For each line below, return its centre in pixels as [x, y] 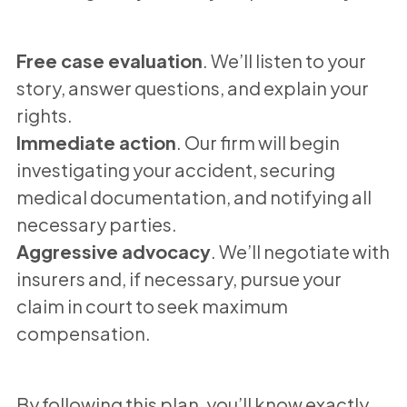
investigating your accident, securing [175, 169]
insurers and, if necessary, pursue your [179, 278]
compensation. [83, 333]
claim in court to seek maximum [152, 305]
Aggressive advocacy [113, 251]
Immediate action [96, 142]
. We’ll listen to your [284, 60]
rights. [44, 114]
